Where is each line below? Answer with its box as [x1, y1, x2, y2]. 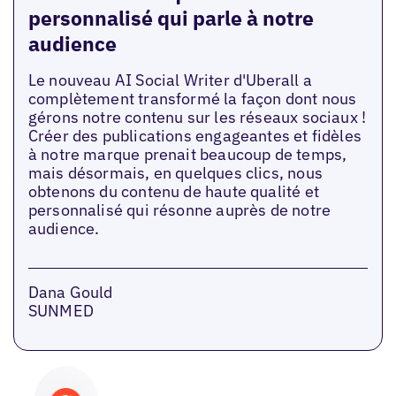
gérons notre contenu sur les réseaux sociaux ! [27, 107, 367, 128]
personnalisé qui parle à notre [27, 4, 314, 31]
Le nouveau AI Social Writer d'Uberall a [27, 70, 312, 91]
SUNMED [27, 301, 94, 322]
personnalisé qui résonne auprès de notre [27, 200, 331, 221]
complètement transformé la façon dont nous [27, 88, 357, 110]
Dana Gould [27, 282, 113, 303]
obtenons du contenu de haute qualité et [27, 181, 319, 202]
